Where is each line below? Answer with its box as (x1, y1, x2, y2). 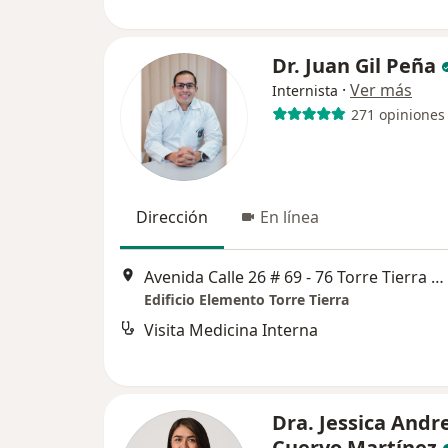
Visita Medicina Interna (144, 318, 318, 341)
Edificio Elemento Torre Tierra (144, 289, 349, 309)
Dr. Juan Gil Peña (272, 52, 436, 80)
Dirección (136, 206, 208, 229)
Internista (272, 81, 338, 101)
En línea (260, 206, 319, 229)
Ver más (350, 79, 412, 102)
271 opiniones (350, 104, 445, 124)
